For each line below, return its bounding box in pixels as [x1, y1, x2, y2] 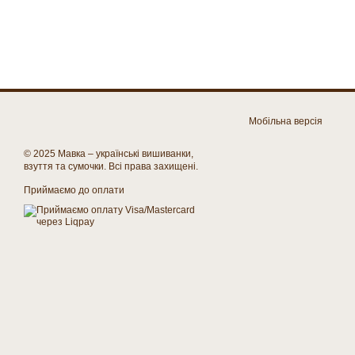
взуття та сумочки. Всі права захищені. [24, 161, 198, 173]
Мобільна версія [246, 116, 323, 128]
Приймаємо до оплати [24, 185, 124, 197]
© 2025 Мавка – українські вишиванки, [24, 148, 193, 160]
